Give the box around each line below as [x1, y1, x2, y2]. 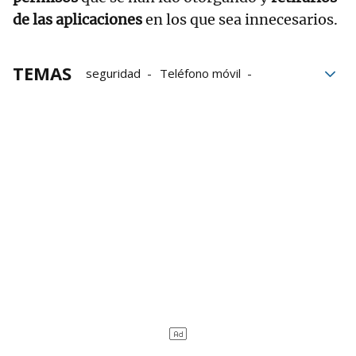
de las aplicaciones [13, 10, 142, 29]
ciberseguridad [86, 87, 168, 103]
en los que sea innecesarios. [142, 10, 338, 29]
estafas [187, 87, 228, 103]
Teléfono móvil [160, 64, 241, 81]
